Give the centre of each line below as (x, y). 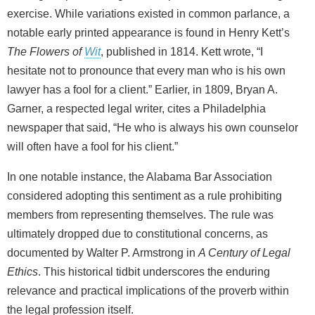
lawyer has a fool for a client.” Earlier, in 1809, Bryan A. (142, 89)
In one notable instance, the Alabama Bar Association (140, 176)
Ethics (22, 271)
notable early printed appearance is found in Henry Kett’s (148, 32)
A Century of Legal (244, 252)
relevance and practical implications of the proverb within (148, 290)
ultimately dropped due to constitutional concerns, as (137, 233)
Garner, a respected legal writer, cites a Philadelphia (136, 108)
